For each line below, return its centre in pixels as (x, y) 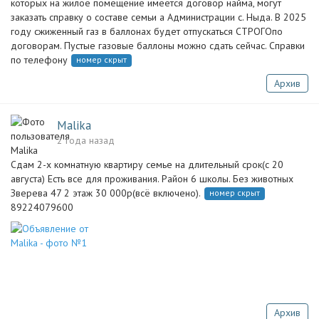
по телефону (39, 60)
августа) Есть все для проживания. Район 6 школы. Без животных (152, 179)
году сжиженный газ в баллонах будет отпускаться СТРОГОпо (147, 31)
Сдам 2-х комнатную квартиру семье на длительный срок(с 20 (147, 164)
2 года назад (86, 140)
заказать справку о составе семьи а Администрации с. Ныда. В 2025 (158, 17)
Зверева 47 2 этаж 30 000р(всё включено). (106, 193)
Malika (74, 125)
